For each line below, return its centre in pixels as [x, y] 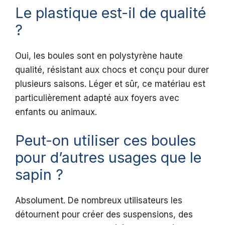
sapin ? [39, 174]
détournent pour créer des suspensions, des [104, 214]
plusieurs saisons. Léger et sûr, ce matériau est [110, 84]
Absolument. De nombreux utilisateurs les [99, 200]
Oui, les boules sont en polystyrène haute [99, 56]
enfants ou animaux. [56, 112]
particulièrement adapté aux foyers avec [97, 98]
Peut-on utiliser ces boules [105, 140]
